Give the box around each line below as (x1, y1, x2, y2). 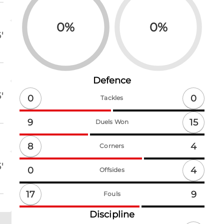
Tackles (100, 94, 123, 102)
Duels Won (95, 118, 129, 126)
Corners (99, 142, 124, 150)
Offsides (99, 166, 124, 174)
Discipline (89, 209, 134, 220)
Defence (92, 75, 131, 86)
